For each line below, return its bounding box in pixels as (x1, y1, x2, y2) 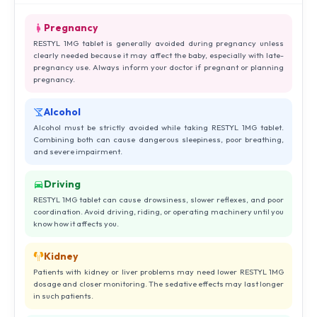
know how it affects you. (33, 219, 119, 229)
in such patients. (33, 291, 93, 301)
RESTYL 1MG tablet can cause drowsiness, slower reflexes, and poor (33, 195, 284, 204)
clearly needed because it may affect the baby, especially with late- (33, 50, 284, 60)
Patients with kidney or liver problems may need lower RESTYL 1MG (33, 267, 284, 277)
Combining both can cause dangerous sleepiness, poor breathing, (33, 134, 284, 144)
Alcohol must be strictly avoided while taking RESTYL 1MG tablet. (33, 122, 284, 132)
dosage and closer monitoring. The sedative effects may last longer (33, 279, 284, 289)
